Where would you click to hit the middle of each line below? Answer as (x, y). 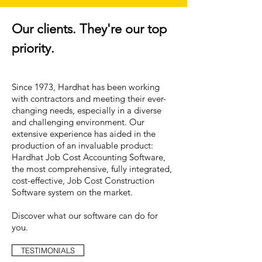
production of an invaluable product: (82, 145)
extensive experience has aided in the (84, 134)
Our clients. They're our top (89, 29)
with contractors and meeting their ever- (89, 99)
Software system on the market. (72, 192)
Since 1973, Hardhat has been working (86, 87)
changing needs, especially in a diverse (87, 110)
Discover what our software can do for (85, 216)
